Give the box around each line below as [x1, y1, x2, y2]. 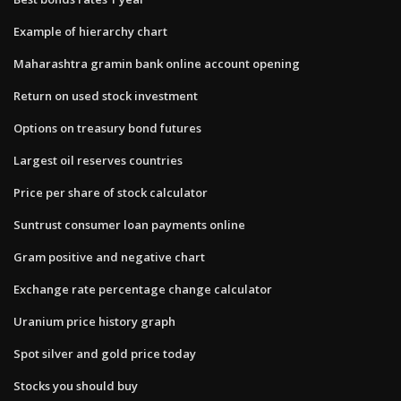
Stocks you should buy [13, 377, 138, 394]
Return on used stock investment [13, 87, 198, 104]
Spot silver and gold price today [13, 345, 196, 362]
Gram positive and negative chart [13, 248, 205, 265]
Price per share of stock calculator [13, 183, 208, 200]
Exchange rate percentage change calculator [13, 280, 272, 297]
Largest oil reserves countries [13, 151, 183, 168]
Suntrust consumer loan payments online [13, 216, 245, 233]
